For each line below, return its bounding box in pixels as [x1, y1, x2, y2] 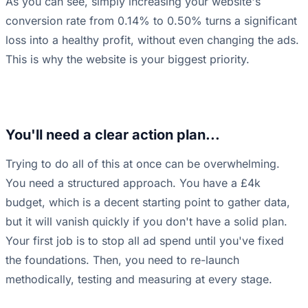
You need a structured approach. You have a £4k [5, 176, 261, 190]
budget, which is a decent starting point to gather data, [5, 195, 290, 210]
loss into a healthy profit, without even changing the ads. [5, 33, 299, 47]
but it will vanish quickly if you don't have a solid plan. [5, 214, 287, 229]
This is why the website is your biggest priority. [5, 52, 250, 67]
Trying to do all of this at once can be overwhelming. [5, 157, 280, 171]
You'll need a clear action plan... [5, 126, 220, 144]
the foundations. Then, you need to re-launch [5, 253, 239, 267]
